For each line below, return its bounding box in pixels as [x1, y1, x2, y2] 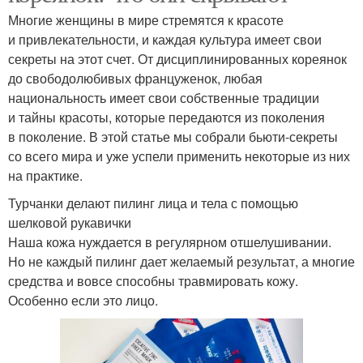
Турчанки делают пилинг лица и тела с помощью [8, 194, 298, 213]
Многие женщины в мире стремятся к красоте [8, 11, 284, 30]
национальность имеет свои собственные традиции [8, 88, 319, 108]
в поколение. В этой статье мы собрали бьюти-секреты [8, 127, 338, 147]
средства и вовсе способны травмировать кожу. [8, 271, 298, 291]
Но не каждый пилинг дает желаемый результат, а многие [8, 252, 355, 271]
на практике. [8, 166, 83, 186]
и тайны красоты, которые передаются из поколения [8, 108, 325, 127]
